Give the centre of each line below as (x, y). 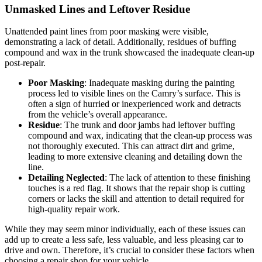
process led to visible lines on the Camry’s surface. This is (134, 94)
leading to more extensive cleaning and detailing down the (135, 157)
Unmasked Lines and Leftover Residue (97, 9)
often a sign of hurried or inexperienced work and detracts (135, 104)
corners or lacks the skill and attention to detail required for (136, 199)
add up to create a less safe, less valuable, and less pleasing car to (124, 240)
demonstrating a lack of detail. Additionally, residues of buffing (120, 42)
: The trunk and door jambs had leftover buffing (147, 125)
